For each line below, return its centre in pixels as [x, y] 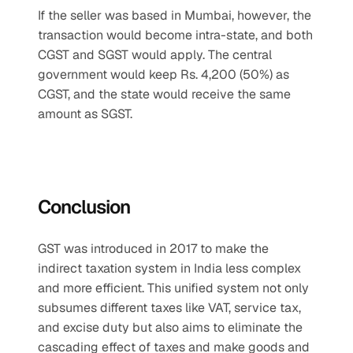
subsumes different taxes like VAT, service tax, [169, 308]
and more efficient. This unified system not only [173, 288]
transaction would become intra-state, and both [175, 35]
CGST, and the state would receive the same [164, 94]
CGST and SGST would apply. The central [155, 55]
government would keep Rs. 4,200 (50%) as [163, 74]
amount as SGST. [85, 114]
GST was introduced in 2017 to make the [153, 249]
